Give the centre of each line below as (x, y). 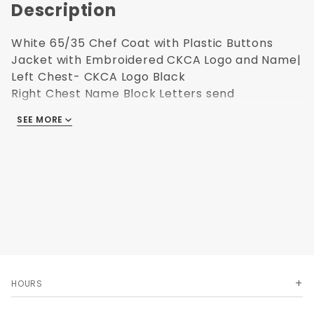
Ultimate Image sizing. (77, 127)
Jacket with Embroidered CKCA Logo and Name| (156, 60)
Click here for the (200, 110)
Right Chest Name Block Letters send (123, 93)
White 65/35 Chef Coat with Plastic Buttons (142, 43)
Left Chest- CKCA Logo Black (98, 76)
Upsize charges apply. (79, 110)
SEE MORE (41, 119)
